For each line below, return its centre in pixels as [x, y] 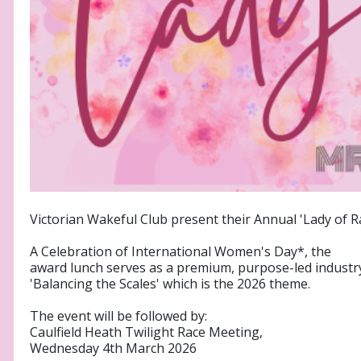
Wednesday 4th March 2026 [113, 349]
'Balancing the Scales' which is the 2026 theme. [170, 284]
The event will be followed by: [118, 316]
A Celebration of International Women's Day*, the [180, 252]
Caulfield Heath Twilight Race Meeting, [146, 332]
